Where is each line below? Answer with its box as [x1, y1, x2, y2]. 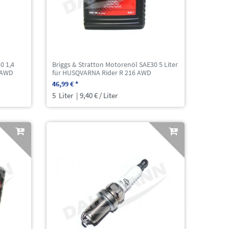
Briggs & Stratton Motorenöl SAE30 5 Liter [52, 59, 178, 69]
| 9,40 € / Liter [75, 90, 118, 100]
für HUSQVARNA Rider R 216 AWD [52, 67, 152, 77]
